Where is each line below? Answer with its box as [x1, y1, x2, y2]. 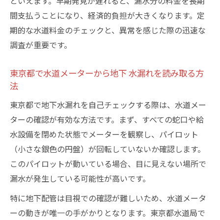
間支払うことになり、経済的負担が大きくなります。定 [10, 9, 205, 21]
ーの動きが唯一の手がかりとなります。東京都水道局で [10, 207, 205, 219]
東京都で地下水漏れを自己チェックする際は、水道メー [10, 99, 206, 110]
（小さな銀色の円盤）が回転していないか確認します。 [10, 143, 205, 155]
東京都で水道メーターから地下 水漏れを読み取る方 [10, 67, 204, 79]
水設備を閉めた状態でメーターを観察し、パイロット [10, 128, 198, 140]
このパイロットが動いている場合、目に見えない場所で [10, 158, 206, 169]
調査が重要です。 [10, 39, 72, 51]
